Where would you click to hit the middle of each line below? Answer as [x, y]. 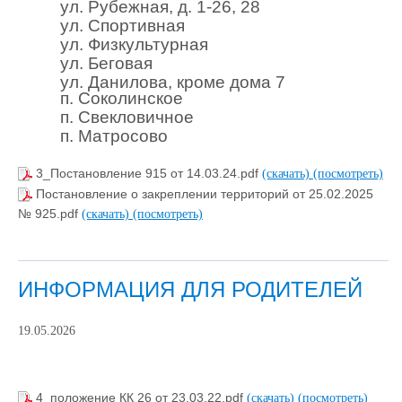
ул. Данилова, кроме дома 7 [173, 83]
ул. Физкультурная [135, 45]
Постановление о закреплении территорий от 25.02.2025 [205, 194]
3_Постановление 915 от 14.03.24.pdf [149, 174]
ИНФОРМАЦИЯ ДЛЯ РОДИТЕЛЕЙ [190, 289]
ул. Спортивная [123, 26]
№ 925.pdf [50, 214]
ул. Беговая [107, 64]
